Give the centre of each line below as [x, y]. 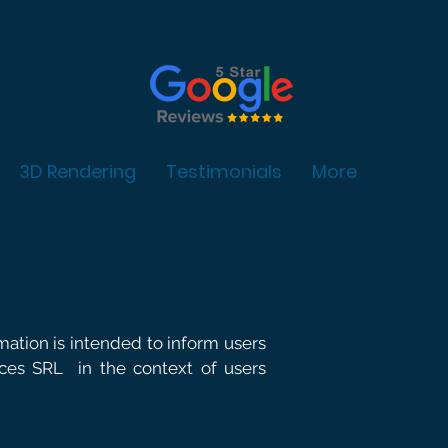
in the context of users [172, 368]
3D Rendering [77, 171]
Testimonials [224, 171]
